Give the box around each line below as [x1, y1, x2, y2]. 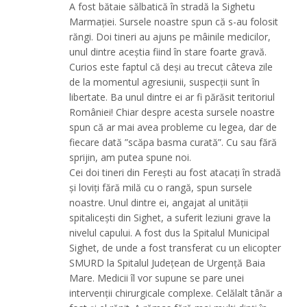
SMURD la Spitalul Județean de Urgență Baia [69, 256, 266, 270]
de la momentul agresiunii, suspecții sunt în [69, 75, 260, 89]
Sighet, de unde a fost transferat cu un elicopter [69, 241, 282, 255]
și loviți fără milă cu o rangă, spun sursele [69, 181, 253, 195]
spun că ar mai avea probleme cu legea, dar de [69, 121, 278, 134]
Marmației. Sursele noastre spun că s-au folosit [69, 15, 279, 29]
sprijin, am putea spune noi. [69, 151, 192, 164]
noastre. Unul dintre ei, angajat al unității [69, 196, 249, 210]
